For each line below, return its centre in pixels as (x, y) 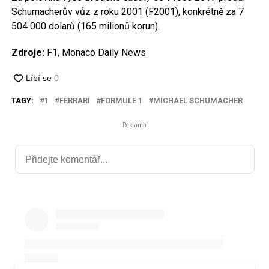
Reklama (134, 125)
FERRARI (74, 101)
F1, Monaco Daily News (95, 53)
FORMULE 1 (121, 101)
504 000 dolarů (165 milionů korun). (85, 26)
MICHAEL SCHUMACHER (198, 101)
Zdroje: (28, 53)
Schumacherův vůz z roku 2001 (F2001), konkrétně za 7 (127, 12)
